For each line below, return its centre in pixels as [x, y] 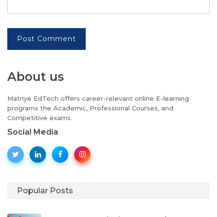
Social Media [33, 132]
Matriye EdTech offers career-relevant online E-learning [98, 99]
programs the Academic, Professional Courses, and [90, 108]
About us [36, 77]
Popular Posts [45, 191]
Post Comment [46, 39]
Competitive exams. [40, 118]
